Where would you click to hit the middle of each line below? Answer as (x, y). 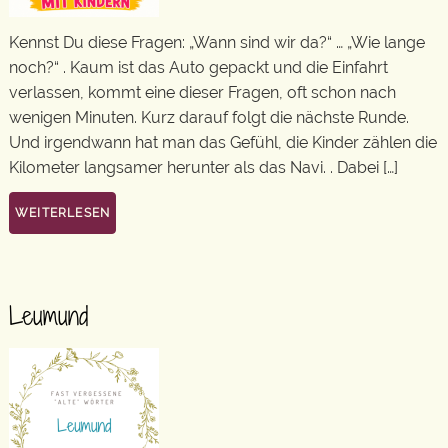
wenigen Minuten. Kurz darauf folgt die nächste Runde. (209, 117)
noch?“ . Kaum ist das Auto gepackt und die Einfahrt (198, 67)
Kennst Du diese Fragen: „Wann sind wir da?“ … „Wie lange (217, 42)
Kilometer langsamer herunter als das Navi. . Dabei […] (203, 167)
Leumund (48, 315)
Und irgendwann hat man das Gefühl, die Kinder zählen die (223, 142)
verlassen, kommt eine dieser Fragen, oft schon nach (202, 92)
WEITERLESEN (63, 213)
